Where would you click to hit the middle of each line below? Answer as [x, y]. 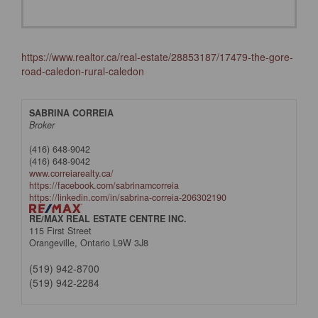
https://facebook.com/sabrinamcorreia [104, 185]
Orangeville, [55, 243]
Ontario [95, 243]
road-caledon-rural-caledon [83, 71]
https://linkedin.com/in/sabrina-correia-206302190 [128, 197]
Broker [42, 125]
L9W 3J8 [131, 243]
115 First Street [60, 231]
